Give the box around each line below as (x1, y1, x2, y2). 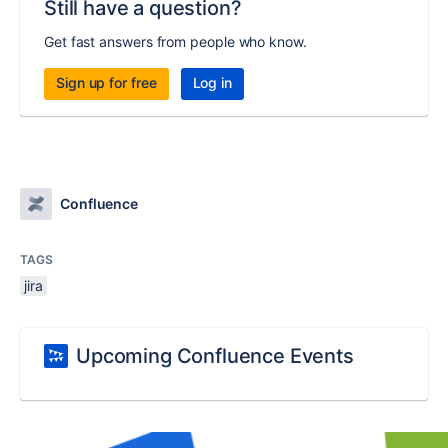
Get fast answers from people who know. (44, 33, 307, 50)
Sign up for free (56, 74, 157, 91)
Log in (192, 74, 233, 91)
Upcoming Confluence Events (76, 344, 354, 368)
